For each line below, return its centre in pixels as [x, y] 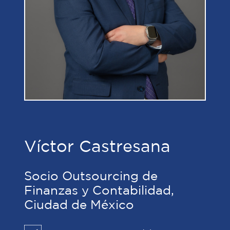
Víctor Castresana [97, 147]
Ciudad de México [79, 205]
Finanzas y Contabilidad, [99, 191]
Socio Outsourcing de [91, 176]
